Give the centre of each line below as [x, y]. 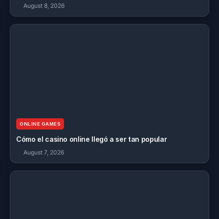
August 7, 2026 [44, 152]
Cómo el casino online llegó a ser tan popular [92, 139]
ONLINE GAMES [40, 124]
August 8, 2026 [44, 6]
